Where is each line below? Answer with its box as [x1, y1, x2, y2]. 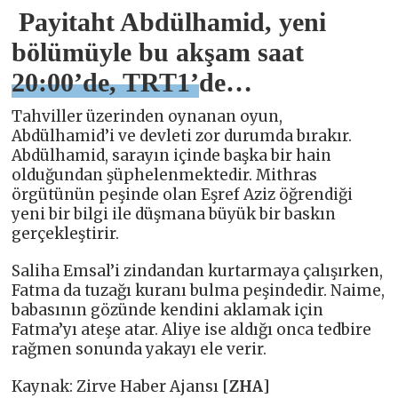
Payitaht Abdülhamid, [19, 6, 273, 36]
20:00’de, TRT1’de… [12, 67, 253, 97]
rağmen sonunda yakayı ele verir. [12, 338, 267, 359]
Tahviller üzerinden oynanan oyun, [12, 106, 283, 126]
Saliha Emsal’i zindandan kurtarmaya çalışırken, [12, 260, 384, 281]
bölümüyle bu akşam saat [12, 36, 305, 67]
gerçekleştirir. [12, 223, 120, 243]
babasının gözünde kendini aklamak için [12, 299, 324, 320]
